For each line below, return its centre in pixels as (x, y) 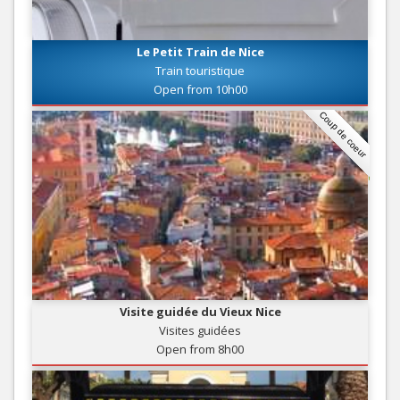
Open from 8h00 (200, 349)
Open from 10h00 (200, 89)
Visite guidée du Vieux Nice (200, 311)
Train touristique (200, 70)
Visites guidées (200, 330)
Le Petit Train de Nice (200, 51)
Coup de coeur (343, 134)
